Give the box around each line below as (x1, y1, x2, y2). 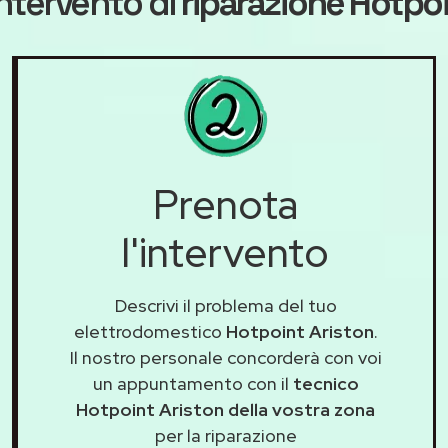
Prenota (153, 178, 298, 232)
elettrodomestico (73, 320, 226, 344)
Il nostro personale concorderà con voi (69, 346, 382, 370)
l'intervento (122, 226, 329, 280)
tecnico (292, 372, 359, 396)
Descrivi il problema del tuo (114, 294, 337, 318)
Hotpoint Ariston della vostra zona (76, 398, 375, 422)
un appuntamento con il (92, 372, 293, 396)
